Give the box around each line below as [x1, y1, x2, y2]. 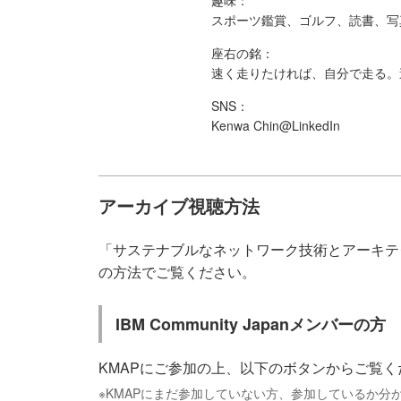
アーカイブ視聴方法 [98, 192, 260, 219]
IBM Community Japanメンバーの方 [115, 312, 386, 337]
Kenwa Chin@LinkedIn [211, 115, 341, 134]
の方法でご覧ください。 [98, 261, 256, 283]
